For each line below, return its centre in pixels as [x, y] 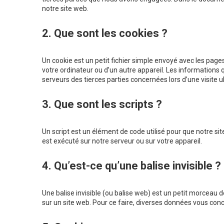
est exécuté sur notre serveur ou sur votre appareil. [122, 141]
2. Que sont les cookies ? [105, 33]
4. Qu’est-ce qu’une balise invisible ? [131, 166]
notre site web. [65, 9]
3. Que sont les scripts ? [102, 104]
